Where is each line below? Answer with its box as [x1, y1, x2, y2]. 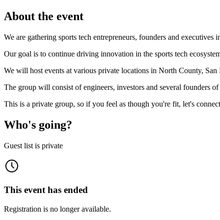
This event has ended [4, 185, 88, 195]
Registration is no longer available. [4, 204, 111, 213]
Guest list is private [4, 141, 63, 150]
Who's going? [4, 118, 72, 131]
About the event [4, 9, 83, 23]
